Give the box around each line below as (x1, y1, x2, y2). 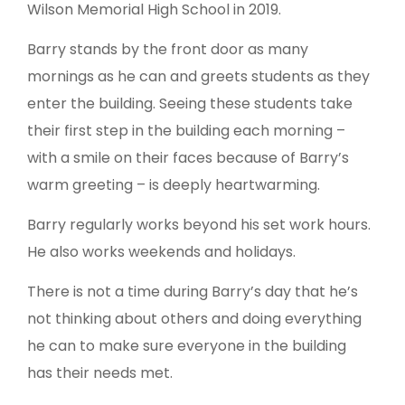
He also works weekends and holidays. (27, 241, 296, 263)
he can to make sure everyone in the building (27, 335, 346, 357)
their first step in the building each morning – (27, 120, 345, 142)
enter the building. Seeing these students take (27, 93, 353, 115)
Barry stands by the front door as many (27, 39, 308, 61)
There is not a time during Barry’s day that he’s (27, 281, 358, 303)
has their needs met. (27, 363, 173, 384)
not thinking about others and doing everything (27, 308, 362, 330)
